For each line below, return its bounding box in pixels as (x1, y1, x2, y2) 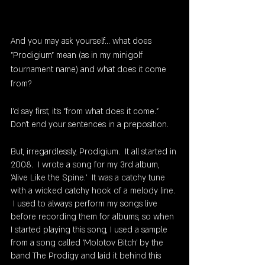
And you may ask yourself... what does (11, 35, 154, 47)
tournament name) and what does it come (11, 64, 169, 76)
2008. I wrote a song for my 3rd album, (11, 159, 161, 171)
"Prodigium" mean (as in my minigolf (11, 50, 145, 62)
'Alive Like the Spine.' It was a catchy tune (11, 172, 167, 184)
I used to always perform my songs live (11, 198, 160, 210)
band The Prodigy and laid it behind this (11, 250, 163, 262)
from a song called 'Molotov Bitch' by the (11, 237, 166, 249)
